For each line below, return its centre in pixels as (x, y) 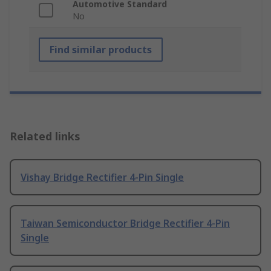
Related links (45, 136)
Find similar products (101, 50)
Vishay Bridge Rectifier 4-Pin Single (102, 178)
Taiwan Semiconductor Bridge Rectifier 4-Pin (125, 224)
